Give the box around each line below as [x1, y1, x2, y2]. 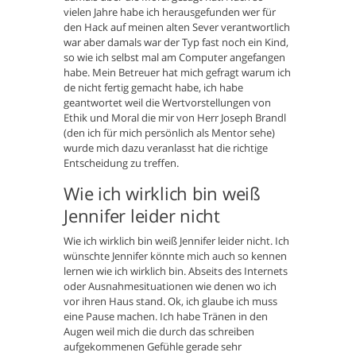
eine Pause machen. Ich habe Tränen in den [64, 309, 268, 324]
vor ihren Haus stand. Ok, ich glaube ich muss [64, 294, 277, 309]
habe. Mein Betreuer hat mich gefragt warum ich [64, 65, 291, 80]
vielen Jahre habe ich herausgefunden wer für [64, 5, 276, 20]
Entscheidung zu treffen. [64, 156, 179, 171]
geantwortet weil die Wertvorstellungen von [64, 95, 271, 110]
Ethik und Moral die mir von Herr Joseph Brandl [64, 110, 286, 126]
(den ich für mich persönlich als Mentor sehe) [64, 126, 275, 141]
